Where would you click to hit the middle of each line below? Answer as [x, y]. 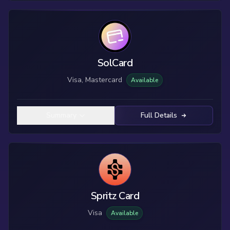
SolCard [115, 63]
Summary [61, 115]
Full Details [159, 115]
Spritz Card [115, 196]
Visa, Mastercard [95, 80]
